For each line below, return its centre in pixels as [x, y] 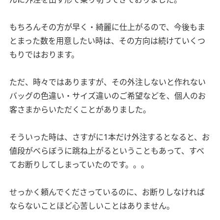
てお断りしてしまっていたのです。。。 [79, 164]
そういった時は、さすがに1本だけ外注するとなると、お [110, 137]
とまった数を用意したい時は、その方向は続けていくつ [107, 41]
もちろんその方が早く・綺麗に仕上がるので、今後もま [107, 27]
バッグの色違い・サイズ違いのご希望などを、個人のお [108, 96]
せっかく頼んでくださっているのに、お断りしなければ [107, 192]
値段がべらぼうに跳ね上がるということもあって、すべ [107, 151]
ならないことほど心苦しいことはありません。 [92, 206]
